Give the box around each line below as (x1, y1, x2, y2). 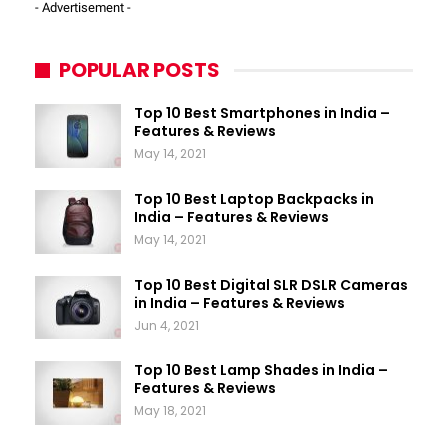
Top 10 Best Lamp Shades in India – (134, 360, 388, 381)
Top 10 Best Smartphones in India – (134, 103, 390, 124)
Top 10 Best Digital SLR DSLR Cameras (134, 274, 408, 295)
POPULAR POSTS (59, 56, 220, 85)
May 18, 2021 (134, 402, 206, 420)
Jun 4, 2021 (134, 316, 199, 334)
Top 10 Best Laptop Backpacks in (134, 189, 374, 209)
